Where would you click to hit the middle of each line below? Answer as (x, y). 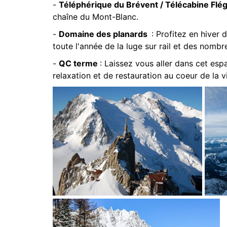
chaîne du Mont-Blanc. (96, 17)
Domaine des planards (105, 34)
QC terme (79, 63)
